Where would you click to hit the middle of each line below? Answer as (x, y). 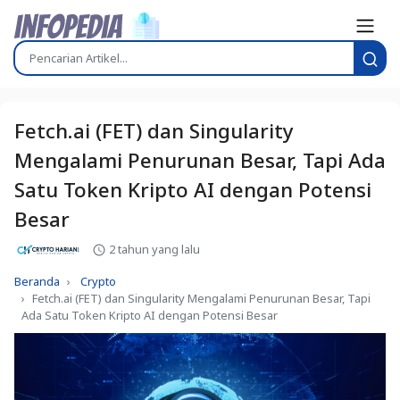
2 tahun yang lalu (153, 249)
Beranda (37, 282)
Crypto (98, 282)
